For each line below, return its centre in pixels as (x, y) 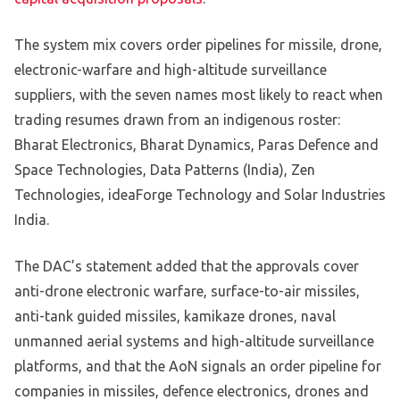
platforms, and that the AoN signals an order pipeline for (198, 367)
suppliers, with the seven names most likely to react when (199, 95)
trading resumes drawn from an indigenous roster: (177, 120)
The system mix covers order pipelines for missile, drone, (198, 45)
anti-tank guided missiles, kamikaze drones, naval (175, 317)
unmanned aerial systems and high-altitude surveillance (194, 342)
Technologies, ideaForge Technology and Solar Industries (200, 195)
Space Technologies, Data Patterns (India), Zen (165, 170)
